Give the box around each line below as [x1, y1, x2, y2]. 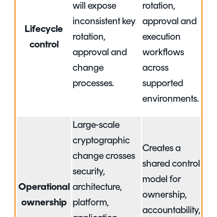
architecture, [73, 183, 122, 193]
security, [73, 167, 105, 177]
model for [142, 175, 181, 185]
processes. [73, 79, 114, 89]
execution [142, 32, 181, 43]
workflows [142, 48, 184, 58]
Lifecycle [25, 25, 63, 35]
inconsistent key [73, 17, 136, 27]
